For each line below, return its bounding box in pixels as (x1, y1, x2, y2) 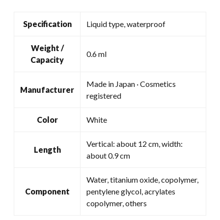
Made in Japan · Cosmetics (86, 79, 176, 88)
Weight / (30, 43, 64, 53)
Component (25, 186, 70, 196)
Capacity (30, 55, 64, 64)
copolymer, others (86, 198, 147, 208)
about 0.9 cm (86, 150, 130, 160)
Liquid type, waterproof (86, 19, 165, 28)
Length (33, 144, 61, 154)
